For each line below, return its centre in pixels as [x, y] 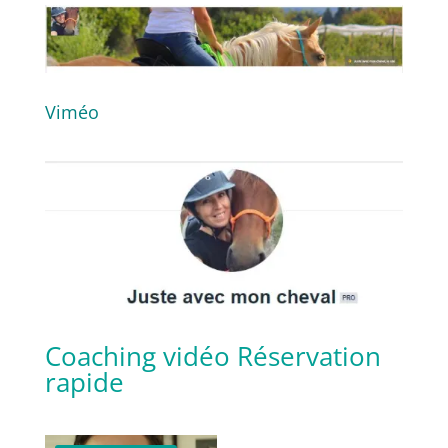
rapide [84, 382]
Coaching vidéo [137, 356]
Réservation [308, 356]
